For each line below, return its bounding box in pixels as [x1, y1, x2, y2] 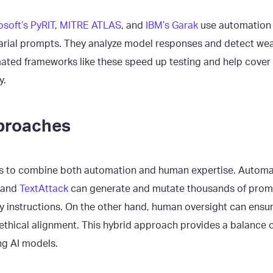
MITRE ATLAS [60, 20, 121, 30]
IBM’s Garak [146, 20, 198, 30]
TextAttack [19, 183, 71, 194]
